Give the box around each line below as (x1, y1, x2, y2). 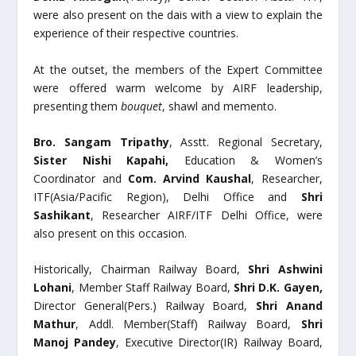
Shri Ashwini (240, 261, 323, 277)
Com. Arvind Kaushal (127, 171, 252, 187)
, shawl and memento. (162, 98, 277, 114)
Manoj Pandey (33, 335, 117, 350)
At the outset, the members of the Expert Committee (33, 61, 323, 77)
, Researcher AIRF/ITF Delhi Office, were (91, 207, 323, 223)
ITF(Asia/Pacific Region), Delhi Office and (33, 189, 301, 205)
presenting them (33, 98, 122, 114)
